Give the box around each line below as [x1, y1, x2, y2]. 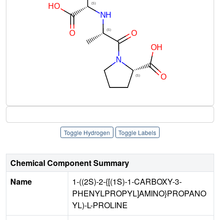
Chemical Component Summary [10, 157, 129, 169]
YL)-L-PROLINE [72, 199, 128, 211]
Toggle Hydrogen [63, 128, 110, 137]
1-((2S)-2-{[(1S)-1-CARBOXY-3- [72, 176, 182, 188]
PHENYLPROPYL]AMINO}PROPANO [72, 188, 206, 199]
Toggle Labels [118, 128, 157, 137]
